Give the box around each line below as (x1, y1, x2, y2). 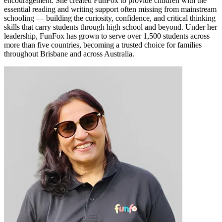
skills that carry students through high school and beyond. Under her (4, 23, 217, 32)
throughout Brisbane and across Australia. (4, 50, 134, 58)
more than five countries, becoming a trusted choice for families (4, 41, 202, 50)
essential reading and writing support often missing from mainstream (4, 5, 217, 14)
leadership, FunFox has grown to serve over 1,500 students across (4, 32, 210, 41)
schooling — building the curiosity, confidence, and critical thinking (4, 14, 216, 23)
